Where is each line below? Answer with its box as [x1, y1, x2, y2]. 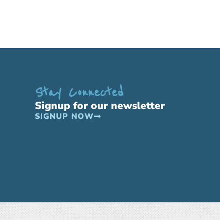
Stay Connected [35, 82, 123, 102]
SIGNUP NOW [35, 110, 94, 122]
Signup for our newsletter [35, 98, 165, 112]
